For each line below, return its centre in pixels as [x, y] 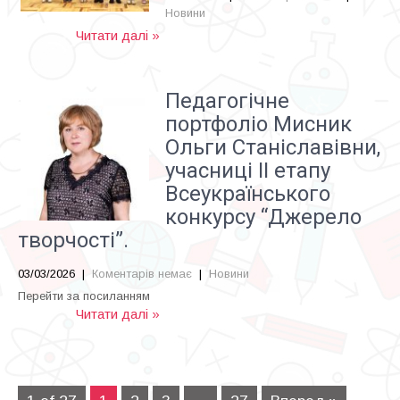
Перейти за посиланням [84, 296]
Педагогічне [227, 101]
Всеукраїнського [248, 194]
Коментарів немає [142, 274]
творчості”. [73, 240]
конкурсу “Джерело [263, 217]
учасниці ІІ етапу [248, 171]
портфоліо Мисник [258, 124]
